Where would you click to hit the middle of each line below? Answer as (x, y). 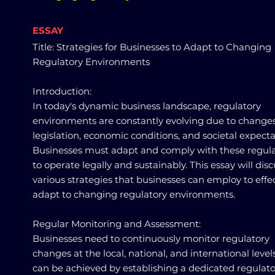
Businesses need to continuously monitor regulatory (151, 238)
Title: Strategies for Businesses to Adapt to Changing (152, 47)
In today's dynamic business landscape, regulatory (147, 106)
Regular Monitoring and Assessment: (117, 224)
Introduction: (62, 91)
